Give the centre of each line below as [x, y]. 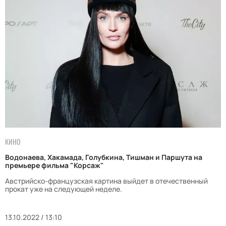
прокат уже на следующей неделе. [64, 189]
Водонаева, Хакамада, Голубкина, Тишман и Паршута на [104, 157]
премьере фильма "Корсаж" [54, 165]
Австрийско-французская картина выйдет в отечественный [106, 181]
